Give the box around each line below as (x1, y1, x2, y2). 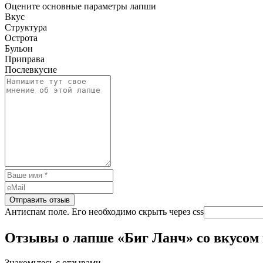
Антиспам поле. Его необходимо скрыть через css (5, 207, 204, 217)
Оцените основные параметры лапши (5, 1, 156, 12)
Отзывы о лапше (5, 230, 117, 246)
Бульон (5, 43, 33, 54)
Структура (5, 22, 47, 33)
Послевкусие (5, 65, 57, 75)
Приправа (5, 54, 45, 65)
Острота (5, 33, 38, 43)
